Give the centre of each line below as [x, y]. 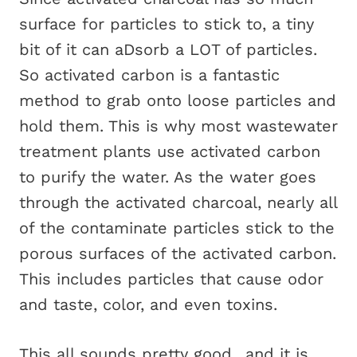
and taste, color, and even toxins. [148, 304]
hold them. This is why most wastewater [178, 126]
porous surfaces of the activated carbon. [178, 253]
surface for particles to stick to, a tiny [167, 24]
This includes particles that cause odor [171, 279]
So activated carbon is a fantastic [149, 75]
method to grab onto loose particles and [178, 100]
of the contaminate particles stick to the [177, 228]
